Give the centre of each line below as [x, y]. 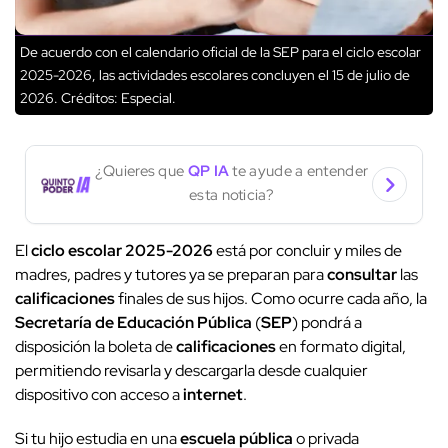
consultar [362, 275]
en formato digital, [341, 347]
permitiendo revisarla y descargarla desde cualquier [191, 371]
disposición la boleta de [95, 347]
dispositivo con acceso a [99, 395]
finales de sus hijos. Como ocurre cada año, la [271, 299]
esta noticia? [231, 194]
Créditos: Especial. [117, 98]
